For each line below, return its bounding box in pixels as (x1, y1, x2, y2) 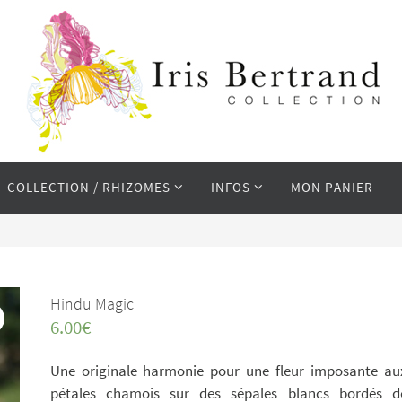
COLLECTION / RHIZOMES (6, 179, 170, 196)
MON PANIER (290, 179, 373, 196)
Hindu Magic (49, 293, 134, 314)
